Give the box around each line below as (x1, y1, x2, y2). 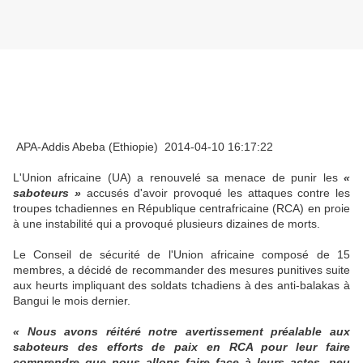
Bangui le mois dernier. (13, 294, 130, 308)
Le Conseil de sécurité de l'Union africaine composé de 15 (13, 248, 350, 262)
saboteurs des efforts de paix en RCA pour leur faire (13, 340, 350, 354)
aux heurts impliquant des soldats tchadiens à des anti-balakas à (13, 279, 350, 293)
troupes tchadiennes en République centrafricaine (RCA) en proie (13, 202, 350, 216)
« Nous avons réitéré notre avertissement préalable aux (13, 325, 350, 339)
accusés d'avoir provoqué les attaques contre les (80, 186, 350, 200)
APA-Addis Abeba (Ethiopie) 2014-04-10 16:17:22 (13, 140, 273, 154)
